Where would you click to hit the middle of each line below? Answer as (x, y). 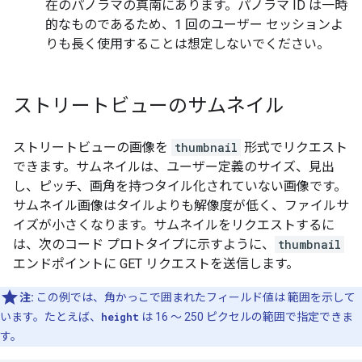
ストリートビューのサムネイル (149, 106)
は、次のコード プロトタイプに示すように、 (144, 245)
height (120, 317)
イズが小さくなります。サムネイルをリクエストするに (174, 225)
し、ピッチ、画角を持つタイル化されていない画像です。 (180, 187)
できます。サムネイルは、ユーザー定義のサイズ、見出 (174, 167)
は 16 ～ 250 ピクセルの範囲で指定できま (246, 317)
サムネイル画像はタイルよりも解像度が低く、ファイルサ (181, 206)
